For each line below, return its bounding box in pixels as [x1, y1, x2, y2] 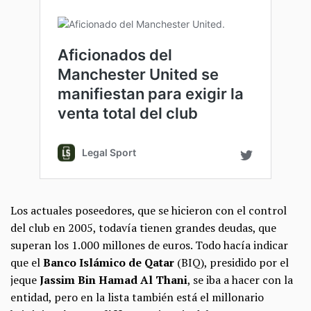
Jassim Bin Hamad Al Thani [40, 271, 187, 287]
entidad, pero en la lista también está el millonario [10, 289, 264, 305]
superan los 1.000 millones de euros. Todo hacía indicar [10, 237, 288, 253]
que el [10, 254, 43, 270]
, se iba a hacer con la [187, 271, 293, 287]
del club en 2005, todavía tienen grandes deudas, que [10, 219, 276, 235]
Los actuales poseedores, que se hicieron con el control [10, 202, 287, 218]
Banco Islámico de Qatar [43, 254, 174, 270]
